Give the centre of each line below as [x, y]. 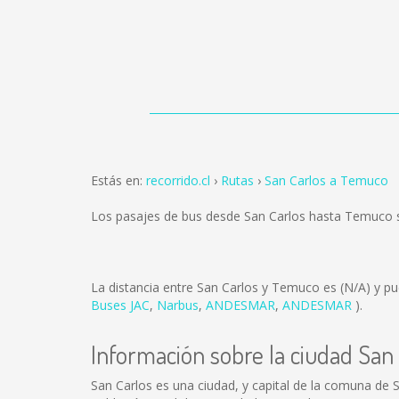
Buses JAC [120, 305]
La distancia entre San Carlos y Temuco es [216, 287]
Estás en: [118, 180]
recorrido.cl [178, 180]
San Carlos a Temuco [326, 180]
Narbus [178, 305]
